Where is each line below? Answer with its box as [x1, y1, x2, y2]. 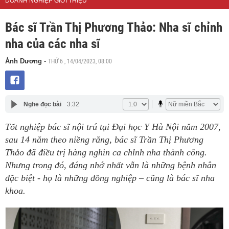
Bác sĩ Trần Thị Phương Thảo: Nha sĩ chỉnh [5, 20, 222, 35]
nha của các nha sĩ [5, 36, 100, 51]
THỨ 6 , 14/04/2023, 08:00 [48, 57, 112, 65]
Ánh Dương [5, 57, 42, 65]
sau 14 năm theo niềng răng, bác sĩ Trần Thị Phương [5, 134, 203, 145]
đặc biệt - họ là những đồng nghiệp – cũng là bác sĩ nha [5, 173, 215, 183]
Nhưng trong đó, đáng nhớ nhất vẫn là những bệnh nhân [5, 160, 216, 170]
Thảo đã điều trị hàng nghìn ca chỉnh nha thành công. [5, 147, 207, 157]
